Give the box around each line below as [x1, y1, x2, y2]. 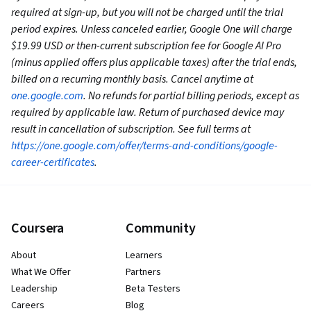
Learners [126, 249, 162, 263]
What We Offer [11, 265, 71, 280]
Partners [126, 265, 161, 280]
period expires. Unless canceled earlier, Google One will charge [11, 22, 292, 37]
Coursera [11, 219, 65, 239]
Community [126, 219, 196, 239]
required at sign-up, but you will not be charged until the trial [11, 5, 283, 21]
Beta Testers [126, 282, 180, 296]
